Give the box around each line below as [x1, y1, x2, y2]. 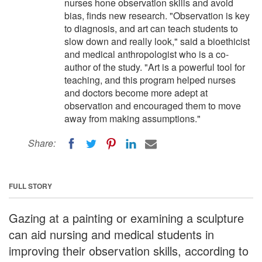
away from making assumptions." [64, 112, 201, 125]
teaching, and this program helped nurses [64, 73, 236, 87]
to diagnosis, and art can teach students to [64, 22, 238, 35]
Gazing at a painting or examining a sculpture [9, 209, 244, 226]
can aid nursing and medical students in [9, 225, 214, 243]
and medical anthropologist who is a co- [64, 47, 229, 61]
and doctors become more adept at [64, 86, 208, 99]
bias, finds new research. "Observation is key [64, 9, 250, 22]
